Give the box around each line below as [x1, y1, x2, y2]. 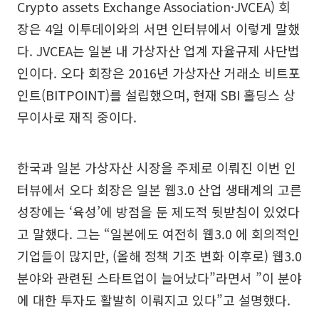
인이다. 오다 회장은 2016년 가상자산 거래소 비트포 [17, 63, 300, 82]
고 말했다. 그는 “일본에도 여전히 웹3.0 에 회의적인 [17, 224, 300, 243]
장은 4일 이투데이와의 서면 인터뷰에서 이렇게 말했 [17, 19, 300, 38]
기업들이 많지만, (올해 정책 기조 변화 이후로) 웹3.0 [17, 246, 302, 265]
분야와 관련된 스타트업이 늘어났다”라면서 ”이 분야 [17, 268, 302, 287]
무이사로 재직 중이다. [17, 107, 137, 126]
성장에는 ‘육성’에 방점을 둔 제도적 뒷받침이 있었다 [17, 202, 300, 221]
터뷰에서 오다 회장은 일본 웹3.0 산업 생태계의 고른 [17, 179, 302, 199]
